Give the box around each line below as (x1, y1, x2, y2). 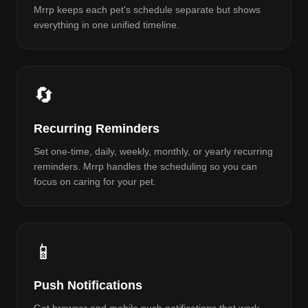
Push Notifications (34, 278, 142, 292)
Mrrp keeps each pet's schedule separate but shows (34, 4, 261, 15)
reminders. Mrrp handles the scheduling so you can (34, 161, 257, 172)
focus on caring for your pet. (34, 176, 156, 187)
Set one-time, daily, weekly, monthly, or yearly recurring (34, 146, 273, 157)
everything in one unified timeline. (34, 19, 179, 30)
